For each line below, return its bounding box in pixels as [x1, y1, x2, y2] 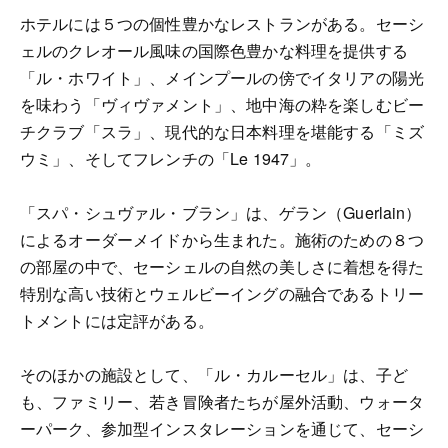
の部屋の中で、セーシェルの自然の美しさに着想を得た [20, 254, 425, 278]
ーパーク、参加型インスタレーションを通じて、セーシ [20, 416, 424, 440]
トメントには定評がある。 [20, 308, 214, 332]
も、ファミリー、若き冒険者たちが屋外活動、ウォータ [20, 389, 425, 413]
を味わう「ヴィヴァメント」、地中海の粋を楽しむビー [20, 92, 424, 116]
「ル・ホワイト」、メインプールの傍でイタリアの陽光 [20, 65, 425, 89]
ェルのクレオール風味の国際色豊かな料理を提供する [20, 38, 408, 62]
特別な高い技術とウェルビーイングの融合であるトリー [20, 281, 424, 305]
